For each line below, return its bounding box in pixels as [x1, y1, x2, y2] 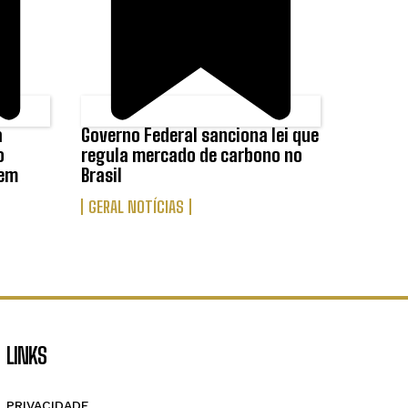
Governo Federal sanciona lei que [80, 123, 319, 146]
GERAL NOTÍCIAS [87, 196, 184, 217]
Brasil [80, 163, 122, 186]
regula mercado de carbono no [80, 143, 302, 166]
